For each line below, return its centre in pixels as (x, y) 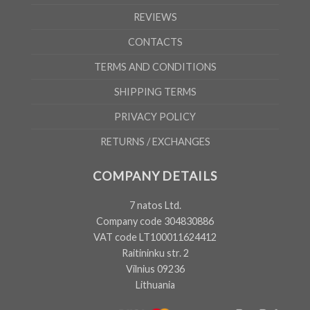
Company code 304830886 (155, 221)
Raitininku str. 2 (155, 253)
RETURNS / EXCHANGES (155, 142)
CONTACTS (155, 42)
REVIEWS (155, 17)
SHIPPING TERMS (155, 92)
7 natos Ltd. (155, 206)
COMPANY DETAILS (155, 175)
